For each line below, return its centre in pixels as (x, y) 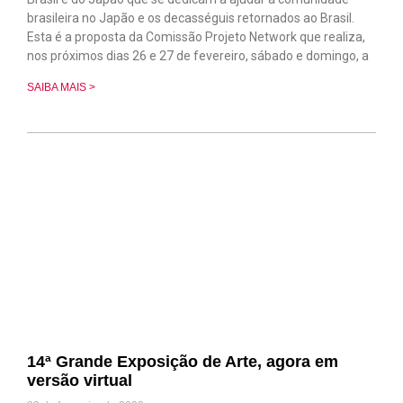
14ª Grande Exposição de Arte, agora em (183, 361)
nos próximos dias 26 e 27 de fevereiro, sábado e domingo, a (198, 55)
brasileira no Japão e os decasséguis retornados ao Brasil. (191, 18)
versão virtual (80, 380)
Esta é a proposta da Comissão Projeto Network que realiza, (196, 36)
